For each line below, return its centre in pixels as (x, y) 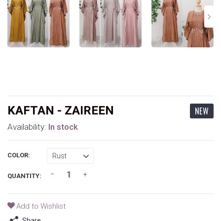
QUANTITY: (24, 176)
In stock (63, 127)
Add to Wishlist (41, 206)
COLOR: (19, 155)
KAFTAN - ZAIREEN (61, 110)
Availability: (28, 127)
